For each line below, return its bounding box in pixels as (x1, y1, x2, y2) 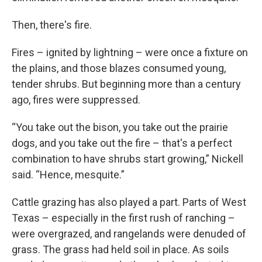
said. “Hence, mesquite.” (12, 168, 125, 181)
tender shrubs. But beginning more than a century (12, 77, 241, 90)
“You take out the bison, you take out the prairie (12, 120, 228, 133)
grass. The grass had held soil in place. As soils (12, 243, 229, 256)
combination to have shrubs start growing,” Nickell (12, 152, 243, 165)
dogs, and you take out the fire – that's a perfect (12, 136, 232, 149)
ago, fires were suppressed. (12, 93, 140, 106)
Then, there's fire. (12, 18, 92, 31)
